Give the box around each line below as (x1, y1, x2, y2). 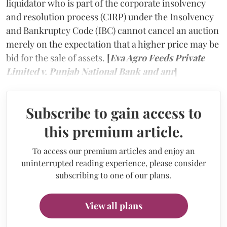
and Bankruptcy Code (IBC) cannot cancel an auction (6, 24, 219, 36)
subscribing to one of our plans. (56, 169, 171, 180)
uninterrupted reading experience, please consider (21, 157, 206, 168)
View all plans (85, 199, 142, 212)
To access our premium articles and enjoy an (32, 145, 195, 156)
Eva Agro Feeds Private (110, 51, 205, 64)
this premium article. (44, 122, 183, 141)
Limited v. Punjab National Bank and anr (6, 65, 174, 78)
